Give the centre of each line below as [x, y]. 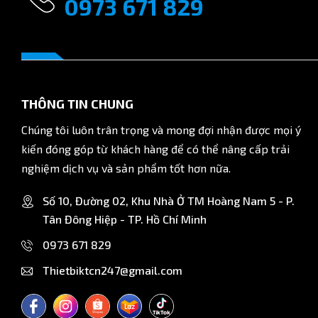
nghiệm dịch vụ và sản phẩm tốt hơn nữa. [126, 168]
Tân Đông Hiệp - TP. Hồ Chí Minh [125, 219]
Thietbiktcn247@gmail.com [113, 270]
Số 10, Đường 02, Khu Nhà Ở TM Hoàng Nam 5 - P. [169, 200]
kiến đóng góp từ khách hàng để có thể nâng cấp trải [155, 148]
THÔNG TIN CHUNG [77, 103]
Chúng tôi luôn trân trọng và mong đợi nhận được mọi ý [161, 129]
